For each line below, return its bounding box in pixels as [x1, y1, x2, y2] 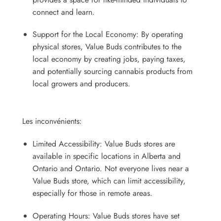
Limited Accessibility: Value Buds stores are [32, 138, 175, 149]
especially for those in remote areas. [32, 187, 152, 199]
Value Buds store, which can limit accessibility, [32, 175, 185, 186]
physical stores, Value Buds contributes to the [32, 41, 182, 53]
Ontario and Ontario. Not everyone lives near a [32, 162, 189, 174]
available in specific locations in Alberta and [32, 150, 181, 162]
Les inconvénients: [22, 115, 82, 127]
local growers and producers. [32, 78, 130, 90]
